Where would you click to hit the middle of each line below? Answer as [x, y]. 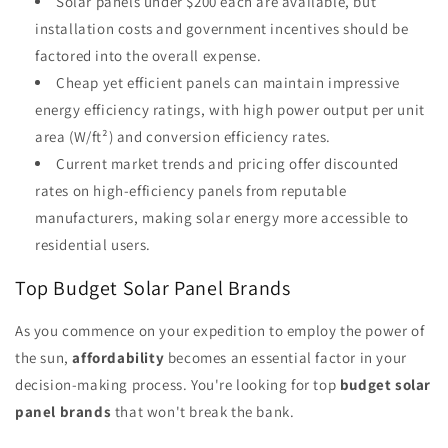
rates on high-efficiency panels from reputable [191, 191]
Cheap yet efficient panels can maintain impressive [228, 83]
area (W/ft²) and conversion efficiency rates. [183, 137]
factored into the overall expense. [148, 56]
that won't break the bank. [203, 412]
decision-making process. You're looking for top [177, 385]
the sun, [44, 358]
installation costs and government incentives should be [222, 29]
